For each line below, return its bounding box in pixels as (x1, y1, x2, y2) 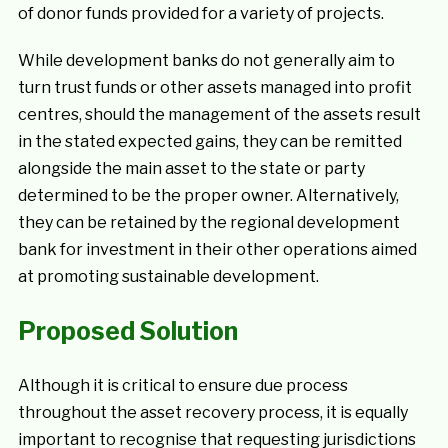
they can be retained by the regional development (17, 213, 400, 232)
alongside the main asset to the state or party (17, 159, 365, 178)
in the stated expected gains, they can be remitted (17, 132, 402, 151)
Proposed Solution (17, 316, 238, 346)
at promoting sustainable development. (17, 267, 319, 286)
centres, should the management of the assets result (17, 105, 421, 124)
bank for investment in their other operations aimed (17, 240, 417, 259)
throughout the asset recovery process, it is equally (17, 403, 408, 422)
